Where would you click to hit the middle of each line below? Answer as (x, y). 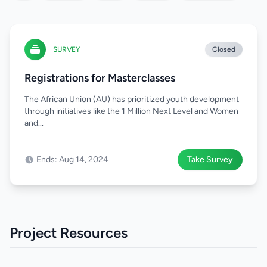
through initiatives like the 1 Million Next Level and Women (131, 111)
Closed (224, 49)
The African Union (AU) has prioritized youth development (132, 99)
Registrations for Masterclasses (100, 78)
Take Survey (210, 159)
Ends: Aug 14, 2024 (72, 159)
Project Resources (69, 233)
